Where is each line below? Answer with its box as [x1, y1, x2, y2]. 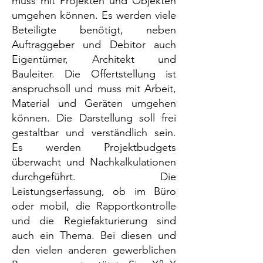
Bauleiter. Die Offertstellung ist [12, 68, 176, 80]
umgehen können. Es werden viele [12, 9, 176, 22]
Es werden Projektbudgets [12, 141, 176, 154]
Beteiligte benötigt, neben [12, 23, 176, 36]
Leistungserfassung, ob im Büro [12, 185, 176, 198]
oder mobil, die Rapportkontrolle [12, 200, 176, 213]
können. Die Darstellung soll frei [12, 112, 176, 124]
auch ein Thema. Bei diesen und [12, 229, 176, 242]
